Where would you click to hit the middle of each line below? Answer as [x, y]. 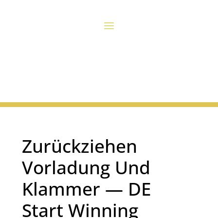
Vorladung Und [86, 167]
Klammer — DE [86, 189]
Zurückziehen [79, 146]
